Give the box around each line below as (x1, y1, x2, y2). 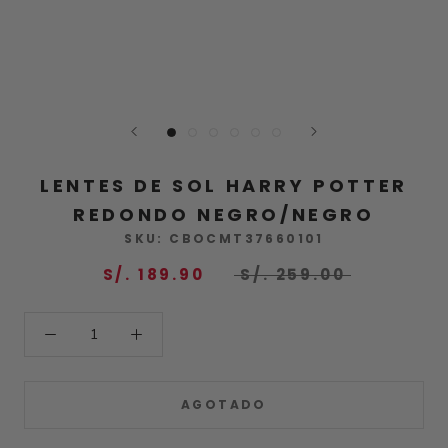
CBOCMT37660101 (169, 229, 324, 247)
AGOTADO (181, 395, 267, 413)
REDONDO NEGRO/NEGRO (73, 201, 375, 227)
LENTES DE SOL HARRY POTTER (40, 172, 408, 198)
